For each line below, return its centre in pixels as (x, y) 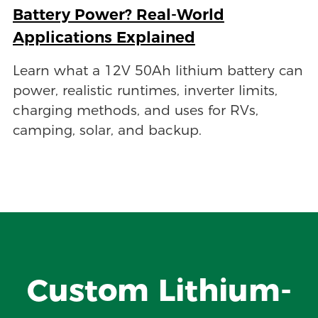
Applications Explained (104, 37)
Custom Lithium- (159, 290)
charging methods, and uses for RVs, (135, 110)
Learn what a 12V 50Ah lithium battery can (158, 70)
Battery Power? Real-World (118, 14)
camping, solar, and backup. (107, 130)
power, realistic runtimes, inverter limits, (145, 90)
